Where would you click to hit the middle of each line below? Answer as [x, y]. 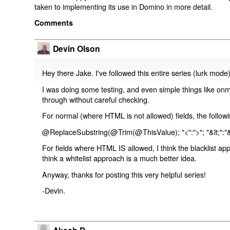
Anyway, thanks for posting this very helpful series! [124, 174]
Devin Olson [77, 48]
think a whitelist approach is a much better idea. [120, 158]
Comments [54, 23]
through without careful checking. [96, 99]
